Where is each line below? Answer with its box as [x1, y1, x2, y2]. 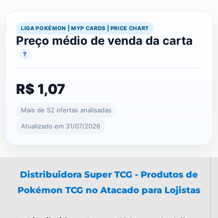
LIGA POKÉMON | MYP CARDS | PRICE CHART [21, 24, 149, 32]
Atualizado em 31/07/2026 [21, 122, 100, 130]
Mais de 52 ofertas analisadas [21, 106, 111, 114]
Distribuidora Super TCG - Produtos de [19, 169, 198, 180]
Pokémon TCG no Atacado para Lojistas [17, 184, 200, 196]
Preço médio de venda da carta [16, 33, 193, 48]
